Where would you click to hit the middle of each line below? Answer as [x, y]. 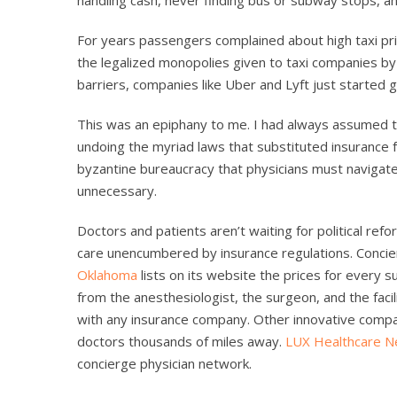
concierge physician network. [164, 363]
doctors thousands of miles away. [181, 341]
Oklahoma [107, 274]
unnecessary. [117, 190]
